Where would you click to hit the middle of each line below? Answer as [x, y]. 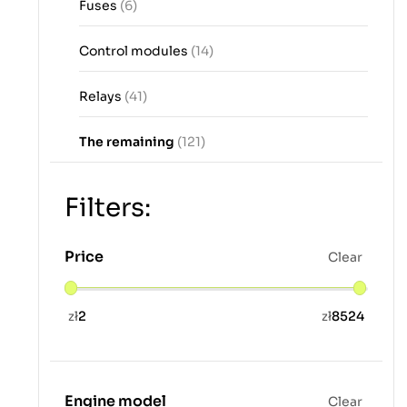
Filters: [108, 208]
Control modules [135, 51]
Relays [102, 97]
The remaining [128, 142]
